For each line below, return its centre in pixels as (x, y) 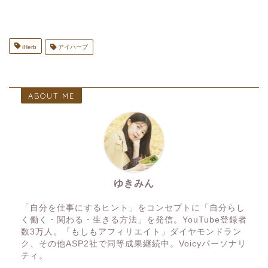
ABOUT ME (51, 96)
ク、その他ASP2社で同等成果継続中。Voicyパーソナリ (134, 244)
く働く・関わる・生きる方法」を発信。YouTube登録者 (134, 220)
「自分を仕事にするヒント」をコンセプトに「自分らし (133, 208)
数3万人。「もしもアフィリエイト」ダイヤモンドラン (131, 232)
